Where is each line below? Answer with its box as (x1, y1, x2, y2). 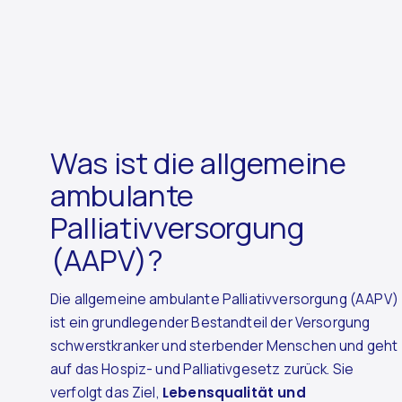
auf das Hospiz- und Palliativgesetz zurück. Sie (50, 360, 354, 380)
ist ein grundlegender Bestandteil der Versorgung (50, 313, 371, 333)
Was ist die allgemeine (50, 142, 346, 183)
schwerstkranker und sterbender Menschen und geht (50, 336, 398, 356)
